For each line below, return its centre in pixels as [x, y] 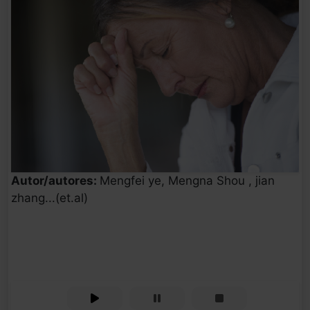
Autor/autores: [55, 181]
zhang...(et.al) [49, 198]
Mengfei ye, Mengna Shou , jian [187, 181]
